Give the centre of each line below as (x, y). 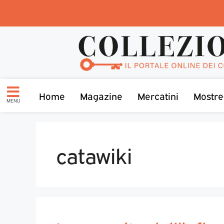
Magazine (101, 95)
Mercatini (158, 95)
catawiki (94, 154)
